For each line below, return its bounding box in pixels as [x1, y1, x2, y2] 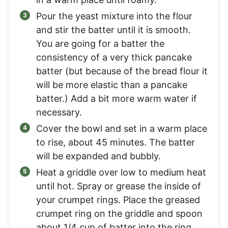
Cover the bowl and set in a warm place [36, 123, 207, 134]
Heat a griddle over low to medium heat [36, 166, 206, 178]
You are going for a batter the [36, 38, 164, 49]
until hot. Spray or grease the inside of [36, 180, 201, 191]
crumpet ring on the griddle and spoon [36, 208, 203, 219]
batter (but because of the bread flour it [36, 65, 208, 76]
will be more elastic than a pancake [36, 79, 187, 90]
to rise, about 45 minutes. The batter [36, 136, 195, 148]
